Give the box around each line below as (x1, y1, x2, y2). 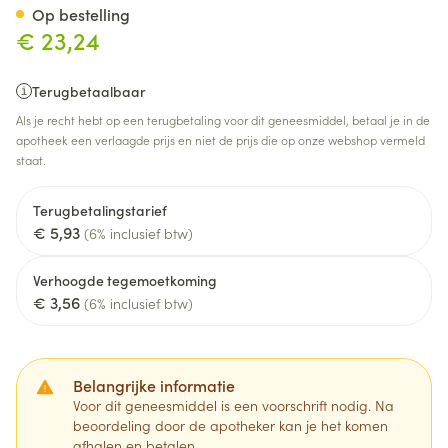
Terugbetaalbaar (32, 81, 146, 101)
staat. (16, 151, 46, 168)
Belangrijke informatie (73, 374, 235, 396)
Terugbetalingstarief (33, 200, 167, 220)
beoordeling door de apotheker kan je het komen (73, 415, 388, 435)
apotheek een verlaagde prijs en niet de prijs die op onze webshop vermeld (16, 131, 425, 148)
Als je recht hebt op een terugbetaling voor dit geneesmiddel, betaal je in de (16, 111, 430, 128)
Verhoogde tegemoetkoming (33, 270, 217, 290)
